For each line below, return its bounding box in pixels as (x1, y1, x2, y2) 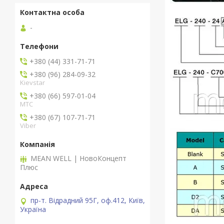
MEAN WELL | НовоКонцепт (30, 153, 126, 163)
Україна (20, 204, 46, 214)
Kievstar (20, 78, 45, 87)
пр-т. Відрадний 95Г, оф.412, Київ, (30, 195, 145, 205)
